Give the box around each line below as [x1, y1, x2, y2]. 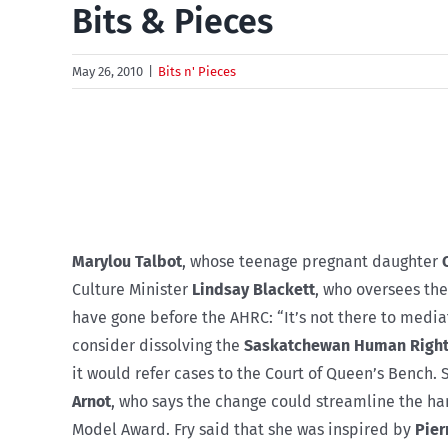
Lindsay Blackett [192, 279, 315, 299]
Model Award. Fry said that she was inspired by [72, 419, 415, 439]
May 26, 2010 [72, 64, 143, 79]
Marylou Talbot [72, 251, 182, 271]
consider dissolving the [72, 335, 244, 355]
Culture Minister [72, 279, 192, 299]
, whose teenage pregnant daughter [182, 251, 442, 271]
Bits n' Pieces [158, 64, 236, 79]
